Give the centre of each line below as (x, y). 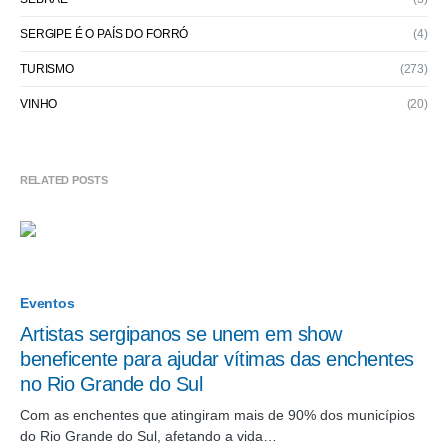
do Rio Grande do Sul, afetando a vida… (148, 436)
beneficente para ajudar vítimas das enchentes (217, 359)
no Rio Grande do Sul (111, 384)
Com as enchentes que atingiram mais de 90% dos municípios (217, 415)
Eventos (47, 303)
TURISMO (47, 69)
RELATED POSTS (64, 180)
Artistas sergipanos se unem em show (181, 334)
